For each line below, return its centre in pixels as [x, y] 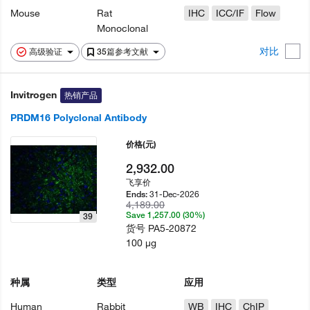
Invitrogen [34, 95]
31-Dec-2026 [175, 194]
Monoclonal [123, 28]
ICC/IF [230, 13]
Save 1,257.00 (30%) [166, 215]
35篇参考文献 [124, 52]
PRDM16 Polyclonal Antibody [79, 118]
